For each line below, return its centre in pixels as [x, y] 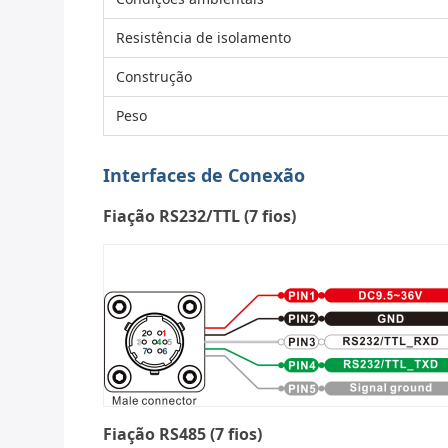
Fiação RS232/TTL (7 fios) [199, 216]
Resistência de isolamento [203, 37]
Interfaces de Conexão [204, 175]
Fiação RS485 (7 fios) [182, 434]
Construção [154, 76]
